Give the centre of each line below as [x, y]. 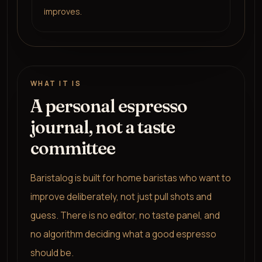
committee [73, 148]
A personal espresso [109, 106]
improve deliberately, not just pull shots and [121, 196]
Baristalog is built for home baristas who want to [130, 177]
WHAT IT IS [56, 83]
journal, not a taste [103, 127]
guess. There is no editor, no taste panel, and [125, 215]
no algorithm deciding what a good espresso [123, 234]
